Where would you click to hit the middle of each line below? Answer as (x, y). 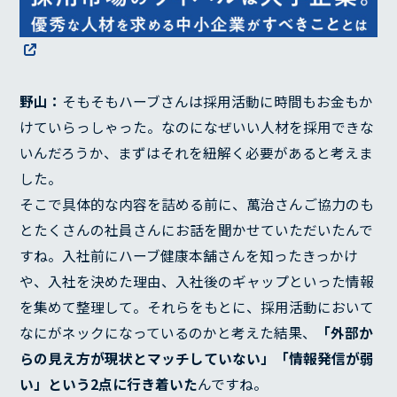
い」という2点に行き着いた (109, 384)
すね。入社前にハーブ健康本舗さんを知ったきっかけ (189, 255)
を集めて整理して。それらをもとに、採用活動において (197, 307)
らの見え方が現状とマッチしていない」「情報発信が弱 (197, 358)
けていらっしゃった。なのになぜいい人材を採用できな (197, 127)
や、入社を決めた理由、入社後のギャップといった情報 (197, 281)
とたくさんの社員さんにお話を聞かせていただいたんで (197, 230)
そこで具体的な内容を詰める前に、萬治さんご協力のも (197, 204)
